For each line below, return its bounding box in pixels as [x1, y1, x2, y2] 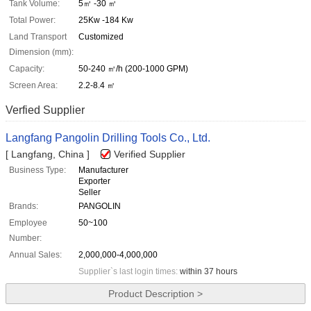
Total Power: [9, 15, 56, 26]
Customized [78, 32, 124, 42]
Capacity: [9, 64, 44, 74]
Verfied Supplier [6, 104, 85, 117]
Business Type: [9, 165, 66, 176]
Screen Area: [9, 81, 58, 91]
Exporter [78, 176, 110, 187]
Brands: [9, 201, 38, 212]
